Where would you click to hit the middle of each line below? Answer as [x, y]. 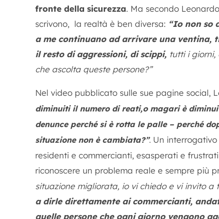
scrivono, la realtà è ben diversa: [102, 24]
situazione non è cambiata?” [92, 140]
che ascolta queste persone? [92, 69]
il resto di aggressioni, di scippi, [101, 54]
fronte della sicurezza [81, 9]
